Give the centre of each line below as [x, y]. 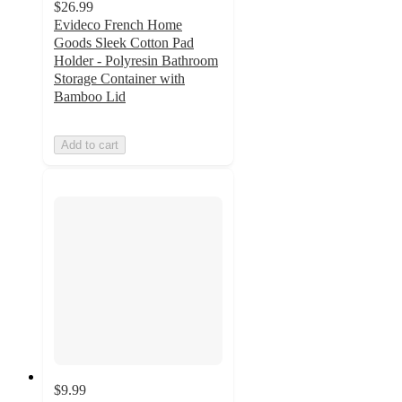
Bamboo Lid [90, 96]
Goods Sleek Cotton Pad [124, 42]
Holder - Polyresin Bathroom [136, 60]
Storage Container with [119, 78]
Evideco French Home [118, 24]
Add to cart [90, 144]
